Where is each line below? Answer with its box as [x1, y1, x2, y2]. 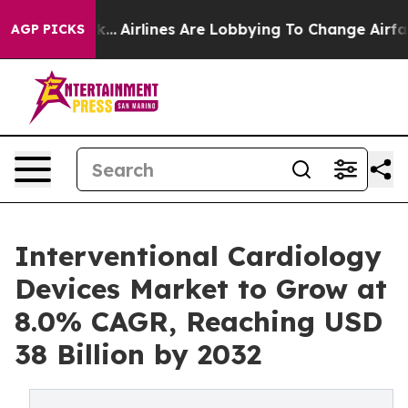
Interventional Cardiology [15, 239, 382, 273]
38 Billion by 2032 [15, 337, 261, 372]
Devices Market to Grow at [15, 271, 387, 306]
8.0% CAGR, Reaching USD [15, 304, 382, 339]
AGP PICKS [11, 21, 85, 37]
